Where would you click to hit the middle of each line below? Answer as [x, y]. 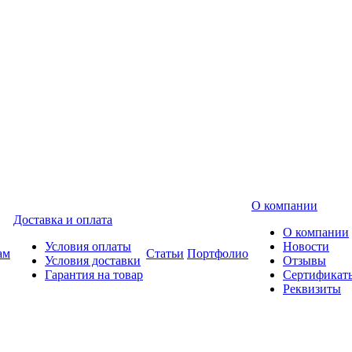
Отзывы [304, 260]
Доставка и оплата [63, 220]
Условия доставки [93, 260]
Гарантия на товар [94, 275]
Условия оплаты [88, 246]
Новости [306, 246]
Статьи [165, 253]
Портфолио [218, 253]
